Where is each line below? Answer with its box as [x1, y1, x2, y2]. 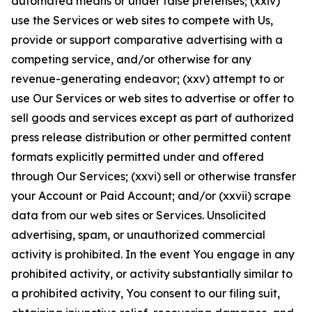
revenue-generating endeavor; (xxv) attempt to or [11, 72, 284, 86]
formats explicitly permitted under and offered [11, 150, 264, 164]
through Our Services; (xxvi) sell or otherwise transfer [11, 169, 296, 183]
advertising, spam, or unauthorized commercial [11, 228, 265, 242]
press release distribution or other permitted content [11, 130, 291, 144]
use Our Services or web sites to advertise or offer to [11, 91, 294, 105]
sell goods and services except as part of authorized [11, 111, 294, 125]
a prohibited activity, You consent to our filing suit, [11, 286, 280, 300]
